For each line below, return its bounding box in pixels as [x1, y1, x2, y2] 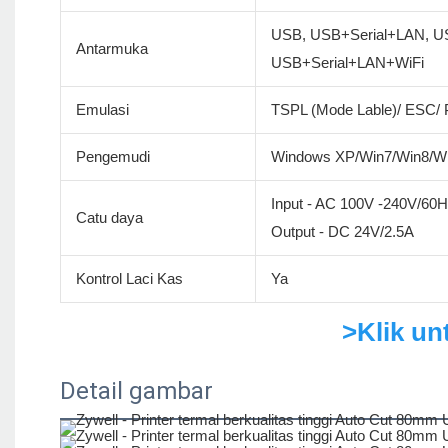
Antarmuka [75, 40, 148, 58]
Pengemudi [75, 148, 150, 166]
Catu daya [75, 209, 143, 227]
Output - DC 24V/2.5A [270, 223, 414, 241]
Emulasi [75, 101, 129, 119]
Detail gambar [60, 377, 213, 406]
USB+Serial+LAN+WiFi [270, 54, 424, 72]
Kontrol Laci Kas [75, 270, 183, 288]
